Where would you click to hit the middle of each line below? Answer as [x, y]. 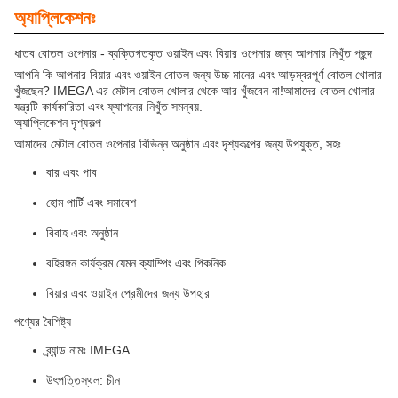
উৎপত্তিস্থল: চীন [83, 381]
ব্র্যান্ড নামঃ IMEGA [88, 350]
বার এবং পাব [72, 173]
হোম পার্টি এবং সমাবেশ [91, 203]
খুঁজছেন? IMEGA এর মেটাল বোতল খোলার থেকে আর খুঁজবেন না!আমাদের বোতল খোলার [195, 91]
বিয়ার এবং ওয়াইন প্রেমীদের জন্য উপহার [128, 294]
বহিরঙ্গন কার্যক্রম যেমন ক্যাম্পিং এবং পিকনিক [136, 263]
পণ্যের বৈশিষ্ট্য [43, 322]
